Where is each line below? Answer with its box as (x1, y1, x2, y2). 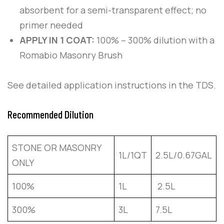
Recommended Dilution (7, 107, 93, 121)
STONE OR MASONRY (12, 141, 101, 154)
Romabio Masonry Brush (19, 49, 122, 61)
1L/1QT (118, 149, 147, 161)
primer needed (19, 19, 83, 31)
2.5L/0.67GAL (155, 149, 212, 161)
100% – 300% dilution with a (96, 34, 214, 46)
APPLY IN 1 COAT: (19, 34, 96, 46)
